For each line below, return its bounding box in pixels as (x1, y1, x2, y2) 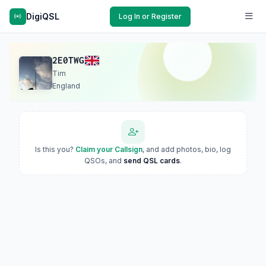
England (52, 81, 80, 90)
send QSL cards (123, 156, 180, 165)
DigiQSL (26, 11, 59, 21)
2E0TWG (52, 55, 84, 65)
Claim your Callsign (75, 145, 142, 154)
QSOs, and (84, 156, 123, 165)
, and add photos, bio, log (142, 145, 231, 154)
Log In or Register (119, 11, 182, 21)
